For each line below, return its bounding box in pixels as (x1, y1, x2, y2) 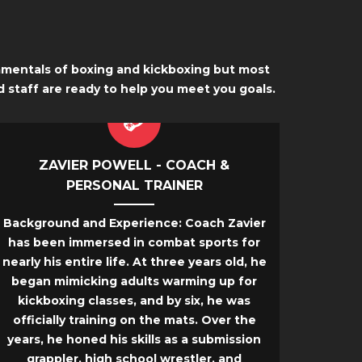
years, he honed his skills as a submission (7, 332, 261, 347)
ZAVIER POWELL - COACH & (39, 158, 229, 174)
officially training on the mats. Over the (12, 313, 256, 328)
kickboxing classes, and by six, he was (18, 293, 250, 309)
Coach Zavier (181, 216, 266, 231)
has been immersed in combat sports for (8, 235, 260, 250)
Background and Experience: (2, 216, 182, 231)
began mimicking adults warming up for (11, 274, 257, 289)
